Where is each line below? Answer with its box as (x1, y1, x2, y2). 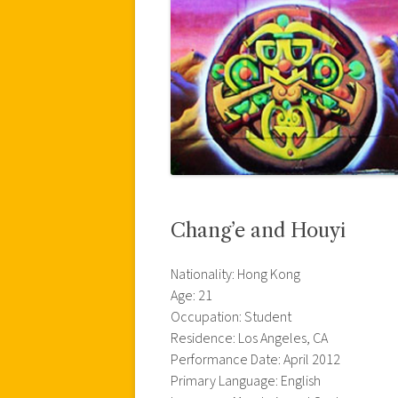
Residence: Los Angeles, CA (171, 328, 328, 348)
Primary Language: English (171, 370, 321, 391)
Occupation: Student (171, 306, 291, 327)
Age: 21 (171, 285, 212, 306)
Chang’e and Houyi (171, 218, 346, 243)
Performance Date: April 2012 (171, 349, 340, 370)
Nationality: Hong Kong (171, 264, 300, 284)
